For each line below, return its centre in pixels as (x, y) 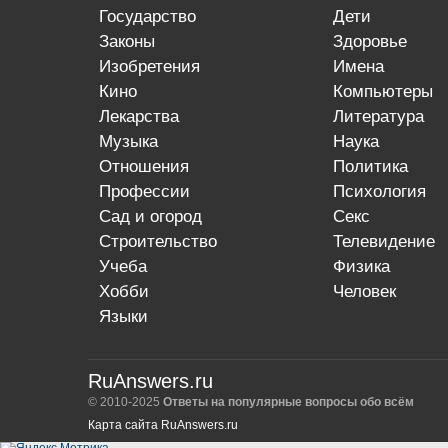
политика (376, 166)
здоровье (374, 41)
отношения (151, 166)
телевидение (388, 241)
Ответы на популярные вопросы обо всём (288, 402)
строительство (164, 241)
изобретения (156, 66)
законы (132, 41)
